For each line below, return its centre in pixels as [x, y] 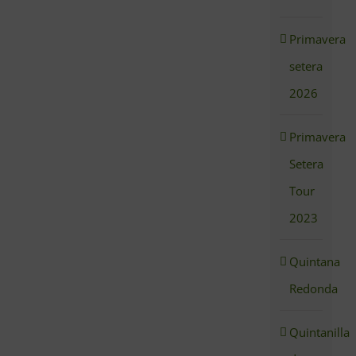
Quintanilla [320, 333]
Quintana [315, 262]
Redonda [314, 289]
